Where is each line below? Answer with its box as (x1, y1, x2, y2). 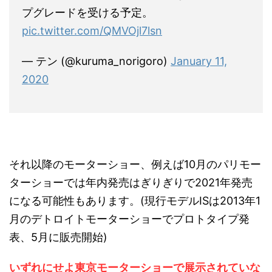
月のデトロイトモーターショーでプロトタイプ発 (9, 212, 250, 226)
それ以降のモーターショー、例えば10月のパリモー (9, 158, 261, 171)
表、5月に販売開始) (9, 231, 107, 244)
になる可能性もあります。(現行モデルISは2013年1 (9, 194, 260, 208)
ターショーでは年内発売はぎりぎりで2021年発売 (9, 176, 253, 189)
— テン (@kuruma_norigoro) (22, 55, 171, 68)
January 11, (171, 55, 227, 68)
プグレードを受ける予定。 (22, 6, 153, 19)
